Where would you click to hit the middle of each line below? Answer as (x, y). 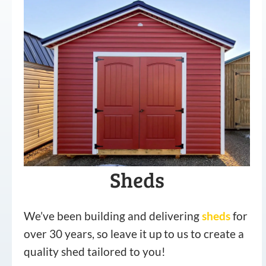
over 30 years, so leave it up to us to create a (134, 234)
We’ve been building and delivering (113, 216)
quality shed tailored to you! (95, 252)
